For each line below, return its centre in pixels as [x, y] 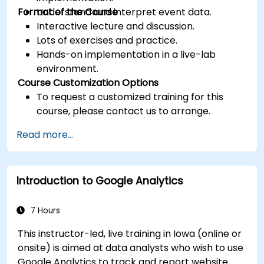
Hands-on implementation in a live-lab [126, 54]
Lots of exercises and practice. [107, 40]
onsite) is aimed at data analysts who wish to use [131, 247]
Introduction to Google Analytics [100, 181]
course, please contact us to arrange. [124, 111]
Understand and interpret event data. [124, 12]
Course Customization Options [88, 82]
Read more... [45, 134]
